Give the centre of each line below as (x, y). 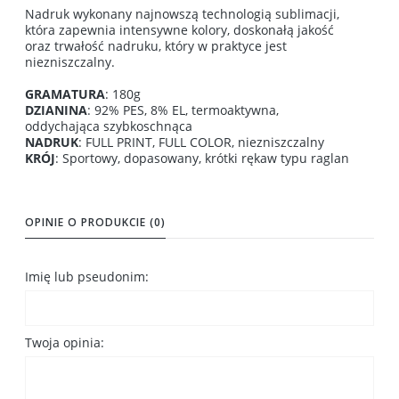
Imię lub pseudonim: (87, 277)
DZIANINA (56, 110)
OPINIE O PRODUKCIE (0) (95, 223)
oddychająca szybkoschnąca (109, 126)
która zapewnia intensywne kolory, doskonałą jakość (179, 30)
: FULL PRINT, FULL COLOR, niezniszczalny (201, 142)
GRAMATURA (65, 94)
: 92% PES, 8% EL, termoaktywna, (183, 110)
